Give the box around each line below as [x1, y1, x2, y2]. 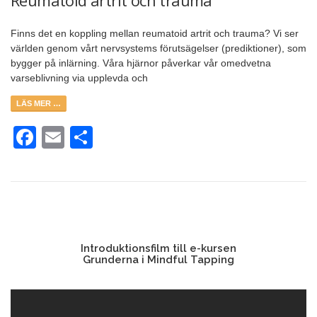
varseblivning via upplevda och [11, 71, 148, 83]
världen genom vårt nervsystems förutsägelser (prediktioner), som [11, 42, 306, 54]
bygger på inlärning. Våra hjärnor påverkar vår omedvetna [11, 57, 271, 69]
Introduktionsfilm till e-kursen [81, 241, 236, 254]
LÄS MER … [16, 99, 61, 108]
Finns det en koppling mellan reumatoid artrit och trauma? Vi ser [11, 27, 299, 39]
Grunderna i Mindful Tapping [83, 253, 234, 265]
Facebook [36, 124, 137, 150]
